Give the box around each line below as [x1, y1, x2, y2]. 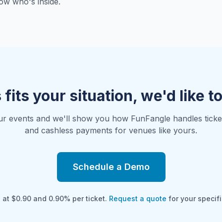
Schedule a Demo [72, 162, 150, 172]
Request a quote [109, 194, 166, 203]
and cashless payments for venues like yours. [25, 125, 197, 135]
